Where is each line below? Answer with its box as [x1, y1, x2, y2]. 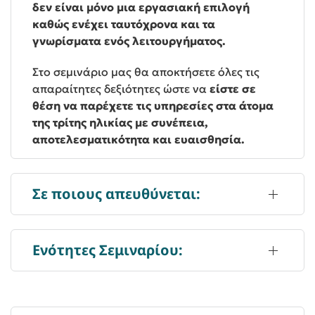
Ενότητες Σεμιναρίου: [32, 240, 183, 259]
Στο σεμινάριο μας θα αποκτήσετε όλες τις [32, 64, 259, 79]
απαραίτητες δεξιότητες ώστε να [32, 81, 210, 96]
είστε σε [210, 81, 256, 96]
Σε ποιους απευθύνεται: [32, 184, 200, 203]
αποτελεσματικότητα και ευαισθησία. [32, 131, 245, 146]
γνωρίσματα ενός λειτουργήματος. [32, 33, 226, 48]
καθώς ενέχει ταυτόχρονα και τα [32, 16, 215, 31]
